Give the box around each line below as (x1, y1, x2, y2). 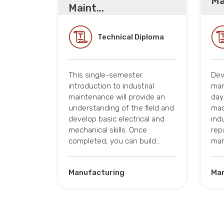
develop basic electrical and (68, 114, 164, 123)
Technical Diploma (97, 32, 164, 41)
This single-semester (68, 70, 142, 79)
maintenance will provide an (68, 92, 165, 101)
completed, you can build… (68, 136, 160, 145)
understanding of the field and (68, 103, 174, 112)
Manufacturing (68, 167, 124, 177)
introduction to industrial (68, 81, 154, 90)
